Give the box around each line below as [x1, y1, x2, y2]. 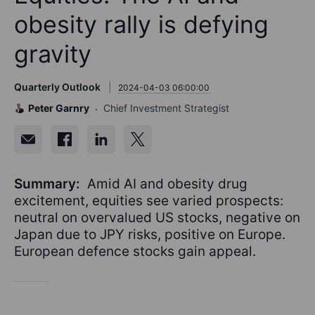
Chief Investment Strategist [103, 102, 229, 115]
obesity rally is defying [14, 10, 269, 39]
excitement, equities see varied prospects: [14, 193, 283, 210]
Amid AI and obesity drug [84, 176, 247, 193]
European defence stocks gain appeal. [14, 243, 256, 260]
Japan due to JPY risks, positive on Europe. [14, 226, 285, 243]
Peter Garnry [28, 102, 89, 115]
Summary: [14, 176, 84, 193]
